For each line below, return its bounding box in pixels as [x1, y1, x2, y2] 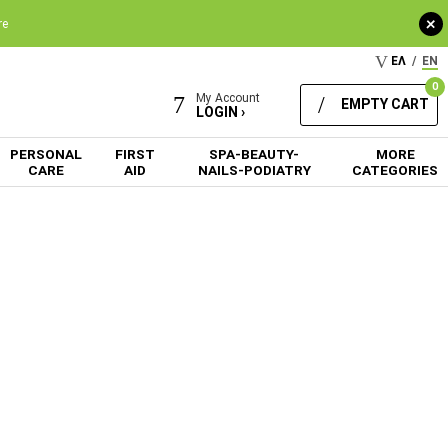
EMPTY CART [341, 95, 429, 112]
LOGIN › [196, 104, 245, 120]
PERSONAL [9, 145, 82, 162]
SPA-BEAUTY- [209, 145, 300, 162]
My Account [196, 91, 260, 105]
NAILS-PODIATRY [197, 161, 311, 178]
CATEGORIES [352, 161, 438, 178]
